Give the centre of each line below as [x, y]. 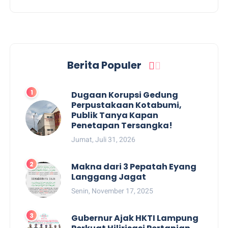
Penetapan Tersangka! [122, 125]
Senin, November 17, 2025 [112, 191]
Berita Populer [105, 65]
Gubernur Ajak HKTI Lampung [135, 218]
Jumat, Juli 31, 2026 [104, 139]
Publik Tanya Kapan [115, 115]
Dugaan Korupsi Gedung [125, 95]
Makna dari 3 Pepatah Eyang [134, 166]
